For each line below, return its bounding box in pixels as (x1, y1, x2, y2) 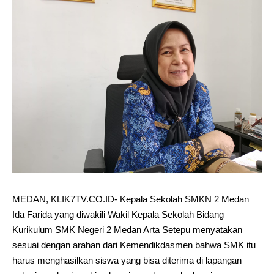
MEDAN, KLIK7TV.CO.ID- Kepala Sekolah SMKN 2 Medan (12, 194, 249, 204)
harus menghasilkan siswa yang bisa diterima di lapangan (12, 255, 242, 265)
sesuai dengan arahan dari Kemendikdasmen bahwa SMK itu (12, 240, 256, 250)
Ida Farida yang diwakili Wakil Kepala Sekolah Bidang (12, 209, 224, 220)
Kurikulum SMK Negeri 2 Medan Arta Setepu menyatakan (12, 224, 242, 235)
